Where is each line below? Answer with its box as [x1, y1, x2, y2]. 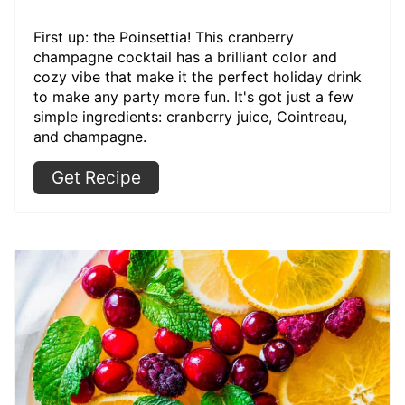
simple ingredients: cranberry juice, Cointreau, [33, 108, 347, 127]
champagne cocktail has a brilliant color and [33, 48, 337, 67]
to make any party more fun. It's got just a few [33, 88, 353, 107]
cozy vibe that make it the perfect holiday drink [33, 68, 362, 87]
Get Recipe [52, 167, 141, 189]
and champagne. [33, 127, 146, 146]
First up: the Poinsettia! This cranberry [33, 28, 294, 47]
